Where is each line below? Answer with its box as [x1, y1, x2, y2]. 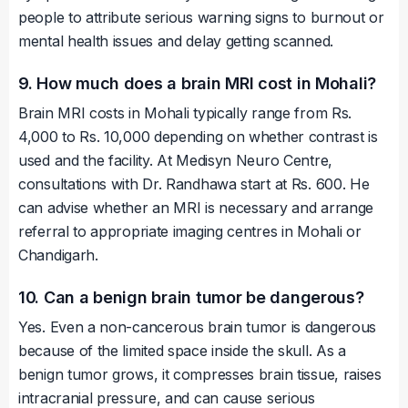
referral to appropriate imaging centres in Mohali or [18, 222, 362, 241]
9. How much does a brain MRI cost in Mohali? [18, 74, 377, 94]
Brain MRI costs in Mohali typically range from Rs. [18, 104, 352, 123]
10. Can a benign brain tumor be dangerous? [18, 288, 364, 308]
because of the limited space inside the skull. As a [18, 342, 346, 361]
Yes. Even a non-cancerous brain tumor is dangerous [18, 318, 377, 337]
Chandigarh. [18, 246, 98, 265]
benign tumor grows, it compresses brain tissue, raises [18, 365, 382, 384]
